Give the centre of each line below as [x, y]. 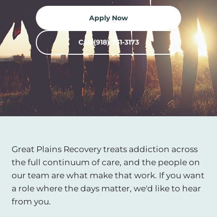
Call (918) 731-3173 [108, 42]
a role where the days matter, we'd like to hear [106, 188]
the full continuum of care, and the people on [106, 162]
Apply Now [108, 18]
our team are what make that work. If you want [108, 175]
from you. [31, 201]
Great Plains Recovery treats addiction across [105, 149]
